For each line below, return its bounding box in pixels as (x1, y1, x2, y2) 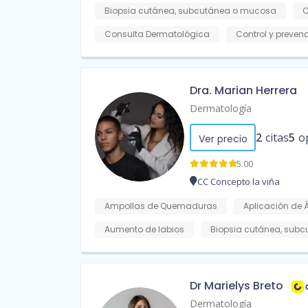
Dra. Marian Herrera (190, 82, 297, 99)
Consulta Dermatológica (104, 28, 210, 41)
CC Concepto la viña (197, 175, 280, 188)
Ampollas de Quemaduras (104, 200, 217, 212)
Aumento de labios (104, 223, 184, 236)
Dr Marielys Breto (190, 278, 283, 294)
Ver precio (198, 132, 247, 146)
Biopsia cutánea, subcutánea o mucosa (104, 5, 276, 17)
